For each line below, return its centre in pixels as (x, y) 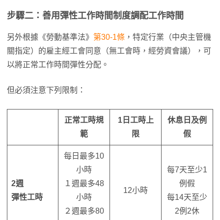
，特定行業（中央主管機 (168, 37)
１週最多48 (84, 183)
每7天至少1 (187, 170)
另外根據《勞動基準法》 (50, 37)
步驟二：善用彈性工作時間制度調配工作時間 (95, 16)
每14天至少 (187, 197)
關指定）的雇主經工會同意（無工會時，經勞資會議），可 (109, 51)
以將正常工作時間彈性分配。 (58, 65)
